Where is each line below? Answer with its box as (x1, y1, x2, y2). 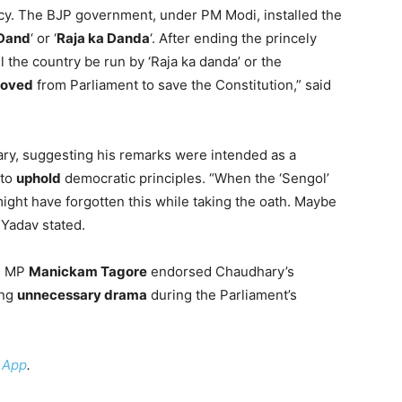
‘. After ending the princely (150, 30, 317, 47)
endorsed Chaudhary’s (147, 263, 294, 280)
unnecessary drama (17, 286, 147, 303)
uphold (16, 170, 61, 187)
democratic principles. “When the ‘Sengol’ (61, 170, 329, 187)
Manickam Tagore (29, 263, 147, 280)
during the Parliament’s (147, 286, 297, 303)
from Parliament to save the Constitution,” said (33, 76, 331, 93)
